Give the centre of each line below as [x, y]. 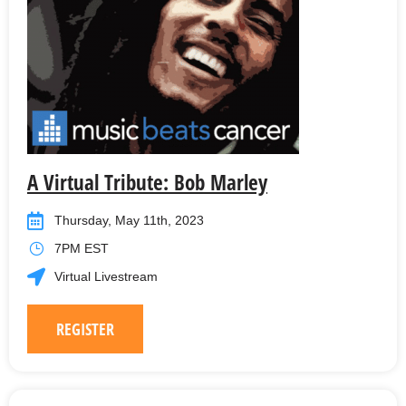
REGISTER [85, 329]
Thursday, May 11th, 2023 [129, 221]
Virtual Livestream [106, 277]
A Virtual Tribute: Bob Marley [147, 183]
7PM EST [82, 249]
